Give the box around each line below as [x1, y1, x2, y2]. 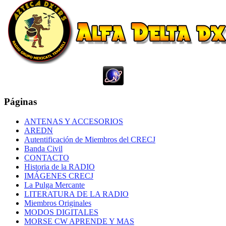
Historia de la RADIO [24, 162, 95, 172]
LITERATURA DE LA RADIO [24, 190, 129, 199]
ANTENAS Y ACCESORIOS [24, 117, 123, 126]
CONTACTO [24, 153, 69, 162]
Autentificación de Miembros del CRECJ [24, 135, 155, 144]
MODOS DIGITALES [24, 208, 98, 217]
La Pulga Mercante [24, 181, 85, 190]
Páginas [4, 96, 37, 107]
